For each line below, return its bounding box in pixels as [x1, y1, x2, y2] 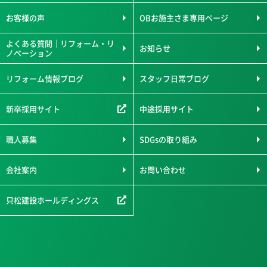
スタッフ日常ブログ [139, 73, 209, 85]
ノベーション [6, 47, 52, 59]
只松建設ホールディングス [6, 194, 99, 206]
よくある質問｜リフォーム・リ [6, 38, 114, 49]
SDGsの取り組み [139, 133, 197, 145]
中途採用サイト [139, 103, 194, 115]
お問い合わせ [139, 164, 186, 176]
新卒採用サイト [6, 103, 60, 115]
